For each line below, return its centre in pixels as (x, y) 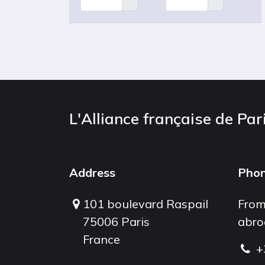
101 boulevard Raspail (146, 204)
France (102, 240)
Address (92, 173)
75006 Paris (117, 222)
